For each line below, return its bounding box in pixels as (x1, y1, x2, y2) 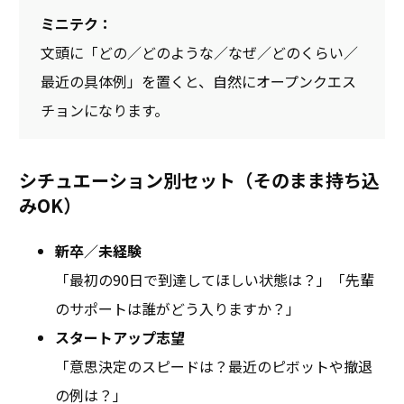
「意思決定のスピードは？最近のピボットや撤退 (55, 355, 372, 378)
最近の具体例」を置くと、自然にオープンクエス (41, 70, 356, 93)
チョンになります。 (41, 99, 169, 122)
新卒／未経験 (55, 240, 142, 262)
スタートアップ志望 (55, 326, 185, 349)
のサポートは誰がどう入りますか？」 (55, 298, 300, 320)
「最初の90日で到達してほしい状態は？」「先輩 (55, 269, 374, 291)
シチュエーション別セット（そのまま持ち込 (19, 167, 380, 194)
